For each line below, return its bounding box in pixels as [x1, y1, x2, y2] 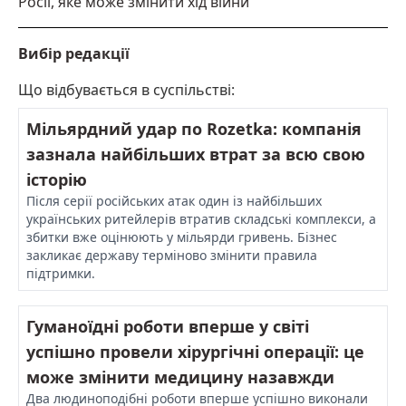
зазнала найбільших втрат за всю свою [26, 142, 365, 165]
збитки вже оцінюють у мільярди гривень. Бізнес [26, 227, 337, 246]
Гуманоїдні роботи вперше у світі [26, 314, 309, 337]
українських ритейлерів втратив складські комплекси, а [26, 209, 376, 227]
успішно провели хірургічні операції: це [26, 340, 364, 362]
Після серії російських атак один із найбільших [26, 191, 322, 209]
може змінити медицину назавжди [26, 365, 334, 388]
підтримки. [26, 264, 95, 282]
